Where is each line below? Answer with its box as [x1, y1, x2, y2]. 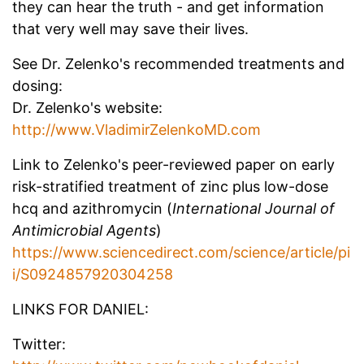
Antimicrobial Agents [12, 222, 156, 240]
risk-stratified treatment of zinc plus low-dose [12, 178, 328, 196]
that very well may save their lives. [12, 20, 249, 38]
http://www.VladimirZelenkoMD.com [12, 121, 261, 139]
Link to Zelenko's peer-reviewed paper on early [12, 156, 335, 174]
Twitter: [12, 336, 66, 353]
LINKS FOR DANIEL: [12, 301, 149, 318]
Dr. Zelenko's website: [12, 99, 162, 117]
